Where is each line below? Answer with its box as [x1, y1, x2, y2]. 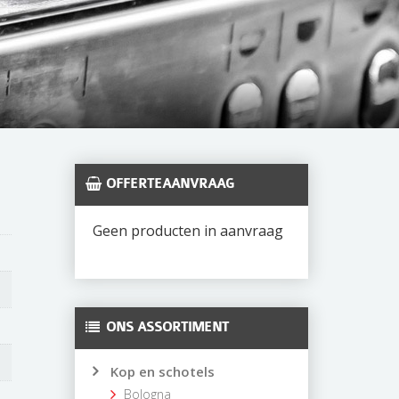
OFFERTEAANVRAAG [105, 176, 233, 192]
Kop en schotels [110, 362, 215, 380]
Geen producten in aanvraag [92, 221, 283, 240]
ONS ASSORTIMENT [105, 320, 229, 336]
